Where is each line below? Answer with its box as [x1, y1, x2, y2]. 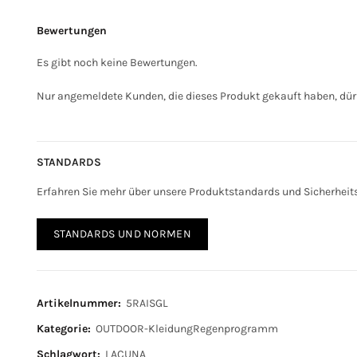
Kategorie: [36, 322, 94, 335]
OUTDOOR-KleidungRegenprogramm [95, 322, 278, 335]
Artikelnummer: [36, 296, 124, 310]
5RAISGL [125, 296, 168, 310]
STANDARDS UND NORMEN [53, 227, 191, 241]
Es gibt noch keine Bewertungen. [36, 56, 198, 69]
